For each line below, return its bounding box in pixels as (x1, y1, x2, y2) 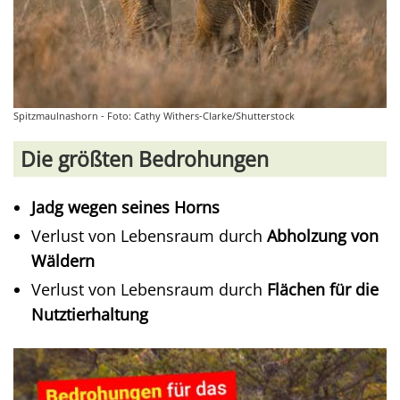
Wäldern (31, 250, 95, 271)
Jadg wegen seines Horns (31, 196, 220, 218)
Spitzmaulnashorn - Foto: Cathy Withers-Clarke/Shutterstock (13, 109, 295, 122)
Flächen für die (267, 279, 379, 300)
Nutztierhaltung (31, 304, 148, 325)
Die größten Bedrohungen (21, 145, 269, 173)
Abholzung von (267, 225, 379, 246)
